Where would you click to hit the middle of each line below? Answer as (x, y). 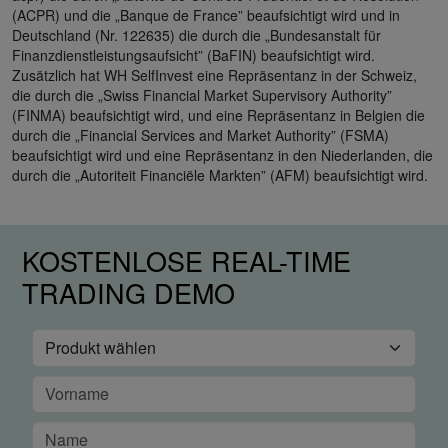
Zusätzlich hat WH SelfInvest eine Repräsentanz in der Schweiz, (214, 74)
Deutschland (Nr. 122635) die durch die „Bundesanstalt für (196, 34)
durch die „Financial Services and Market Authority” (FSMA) (200, 134)
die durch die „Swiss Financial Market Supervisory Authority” (202, 94)
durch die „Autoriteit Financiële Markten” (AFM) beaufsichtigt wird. (220, 174)
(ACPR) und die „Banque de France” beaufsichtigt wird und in (206, 14)
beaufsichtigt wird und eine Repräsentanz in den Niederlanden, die (222, 154)
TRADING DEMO (128, 292)
